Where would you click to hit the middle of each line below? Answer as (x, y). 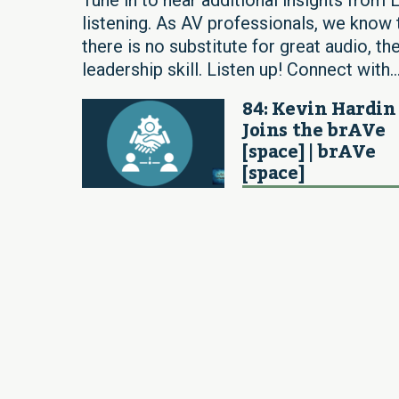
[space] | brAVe (309, 152)
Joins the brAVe (314, 130)
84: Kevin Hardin (319, 109)
